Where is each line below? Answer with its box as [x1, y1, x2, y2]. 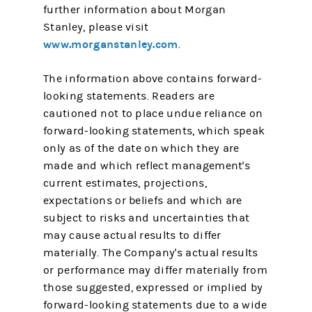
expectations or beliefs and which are [43, 194, 242, 207]
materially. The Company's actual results [43, 247, 258, 259]
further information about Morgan [43, 3, 226, 16]
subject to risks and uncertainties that [43, 212, 250, 224]
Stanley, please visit [43, 21, 149, 33]
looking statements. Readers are [43, 90, 214, 102]
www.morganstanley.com [43, 38, 178, 51]
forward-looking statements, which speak [43, 125, 265, 137]
